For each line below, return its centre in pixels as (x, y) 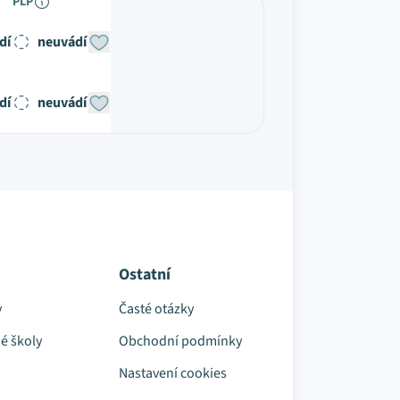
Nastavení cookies (172, 373)
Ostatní (144, 275)
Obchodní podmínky (180, 341)
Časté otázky (156, 309)
